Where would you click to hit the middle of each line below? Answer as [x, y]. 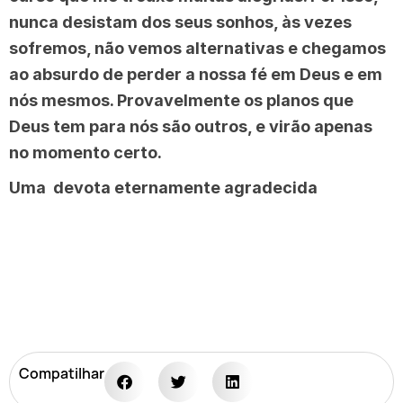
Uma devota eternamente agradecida [163, 187]
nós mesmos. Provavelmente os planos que [181, 100]
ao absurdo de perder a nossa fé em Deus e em [196, 74]
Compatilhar [62, 373]
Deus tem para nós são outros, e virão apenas [191, 126]
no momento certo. [85, 152]
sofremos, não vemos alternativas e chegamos [197, 48]
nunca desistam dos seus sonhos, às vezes [180, 22]
